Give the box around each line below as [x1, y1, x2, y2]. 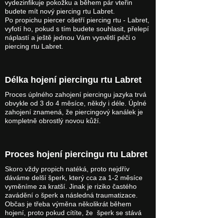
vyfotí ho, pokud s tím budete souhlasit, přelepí [5, 25, 149, 33]
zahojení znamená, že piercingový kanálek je [5, 109, 143, 116]
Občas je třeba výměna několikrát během [5, 200, 131, 208]
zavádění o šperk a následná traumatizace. [5, 192, 140, 199]
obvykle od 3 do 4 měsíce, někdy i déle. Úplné [5, 100, 146, 107]
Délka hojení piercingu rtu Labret [5, 75, 142, 85]
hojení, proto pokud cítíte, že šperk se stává [5, 209, 142, 217]
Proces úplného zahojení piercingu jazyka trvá [5, 91, 146, 98]
